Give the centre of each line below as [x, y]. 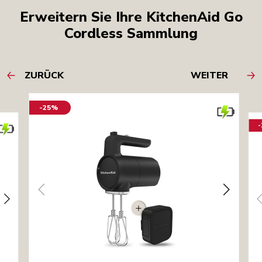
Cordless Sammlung [131, 33]
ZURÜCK [44, 75]
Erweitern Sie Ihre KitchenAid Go [131, 17]
